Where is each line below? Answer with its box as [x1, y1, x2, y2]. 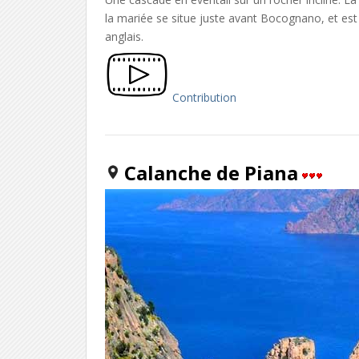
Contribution [172, 89, 237, 105]
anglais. [105, 28, 144, 44]
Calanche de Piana [124, 159, 299, 186]
